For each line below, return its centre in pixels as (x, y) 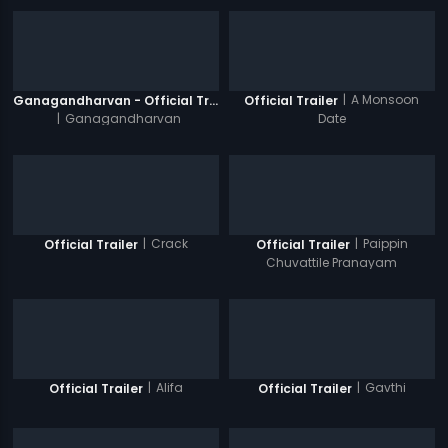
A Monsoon (385, 99)
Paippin (385, 243)
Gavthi (385, 387)
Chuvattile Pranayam (332, 262)
